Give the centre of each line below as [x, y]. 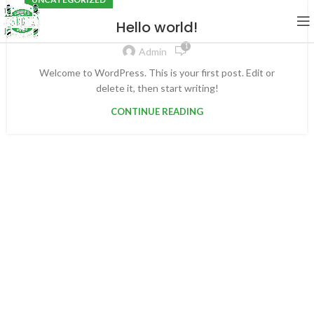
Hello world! [157, 28]
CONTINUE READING [157, 112]
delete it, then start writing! [157, 88]
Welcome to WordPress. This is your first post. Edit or [157, 73]
